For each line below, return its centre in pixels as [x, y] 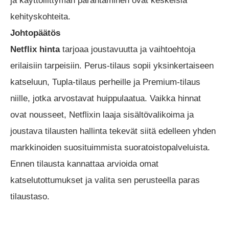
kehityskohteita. [40, 16]
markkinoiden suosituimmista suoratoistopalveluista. [110, 147]
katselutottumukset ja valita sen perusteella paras [105, 180]
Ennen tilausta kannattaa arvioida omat [84, 164]
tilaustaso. [30, 196]
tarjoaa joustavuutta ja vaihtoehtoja [128, 49]
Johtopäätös [35, 33]
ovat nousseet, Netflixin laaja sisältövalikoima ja [102, 114]
